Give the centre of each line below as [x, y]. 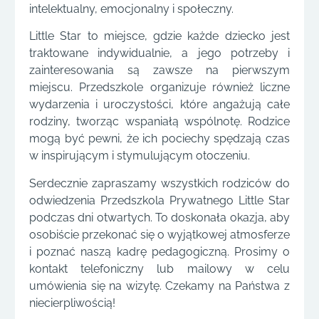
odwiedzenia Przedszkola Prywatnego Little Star [159, 200]
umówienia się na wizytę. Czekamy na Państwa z [159, 286]
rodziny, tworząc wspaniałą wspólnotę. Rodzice [159, 122]
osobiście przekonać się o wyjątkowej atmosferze [159, 234]
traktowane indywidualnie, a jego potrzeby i [159, 53]
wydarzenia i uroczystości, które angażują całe [159, 105]
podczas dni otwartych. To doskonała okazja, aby [159, 217]
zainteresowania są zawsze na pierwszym [159, 70]
